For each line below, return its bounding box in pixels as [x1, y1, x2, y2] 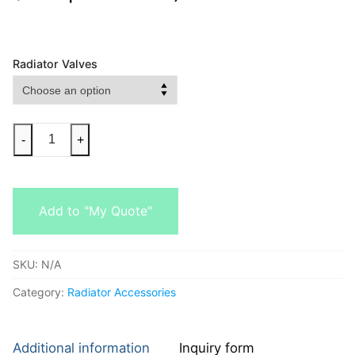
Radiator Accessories [67, 284, 176, 299]
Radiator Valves [13, 56, 97, 71]
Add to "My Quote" [39, 202, 152, 219]
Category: [13, 284, 67, 299]
